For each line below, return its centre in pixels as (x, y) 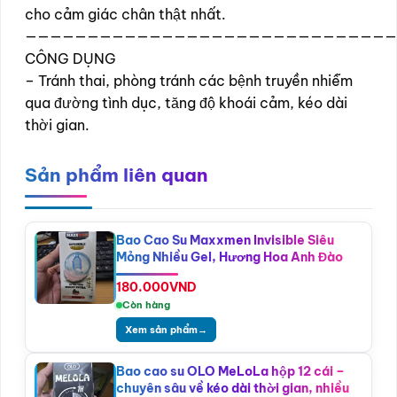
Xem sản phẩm (161, 329)
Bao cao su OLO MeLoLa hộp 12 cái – (230, 371)
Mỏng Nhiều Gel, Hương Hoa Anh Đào (230, 257)
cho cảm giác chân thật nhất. (125, 14)
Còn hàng (146, 304)
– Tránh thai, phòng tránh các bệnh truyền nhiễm (189, 80)
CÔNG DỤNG (70, 58)
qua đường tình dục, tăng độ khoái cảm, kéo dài (186, 102)
